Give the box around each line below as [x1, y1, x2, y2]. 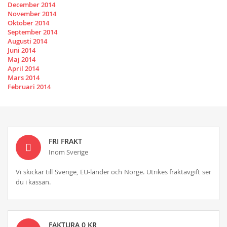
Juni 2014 [8, 46, 35, 55]
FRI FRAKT [49, 136, 82, 146]
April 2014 [8, 64, 39, 73]
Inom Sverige [49, 147, 88, 157]
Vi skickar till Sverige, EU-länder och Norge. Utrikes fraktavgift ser [16, 167, 211, 177]
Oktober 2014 [8, 18, 49, 28]
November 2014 [8, 9, 56, 19]
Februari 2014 [8, 82, 51, 92]
